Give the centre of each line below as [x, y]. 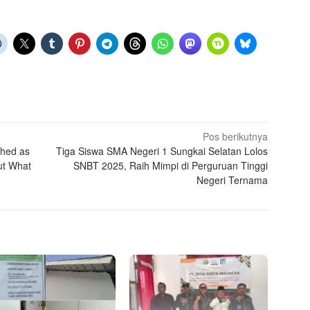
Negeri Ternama [232, 180]
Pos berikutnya [236, 137]
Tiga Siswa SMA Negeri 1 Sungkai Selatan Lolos [162, 151]
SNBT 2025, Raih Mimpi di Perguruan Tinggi [171, 166]
